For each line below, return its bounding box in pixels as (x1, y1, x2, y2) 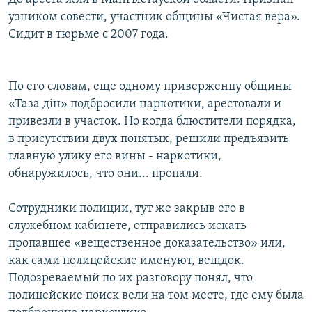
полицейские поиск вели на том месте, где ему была (8, 288, 304, 302)
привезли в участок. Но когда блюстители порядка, (8, 114, 296, 128)
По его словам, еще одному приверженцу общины (8, 79, 292, 93)
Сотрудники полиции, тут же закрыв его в (8, 201, 245, 215)
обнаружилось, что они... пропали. (8, 166, 203, 180)
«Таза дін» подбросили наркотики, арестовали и (8, 97, 281, 111)
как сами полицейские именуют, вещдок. (8, 253, 244, 267)
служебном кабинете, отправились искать (8, 219, 247, 233)
